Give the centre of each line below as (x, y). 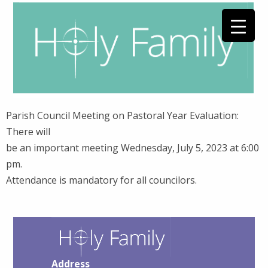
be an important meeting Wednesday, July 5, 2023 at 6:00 (133, 148)
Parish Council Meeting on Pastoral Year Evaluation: (122, 115)
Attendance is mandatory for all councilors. (101, 180)
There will (28, 132)
